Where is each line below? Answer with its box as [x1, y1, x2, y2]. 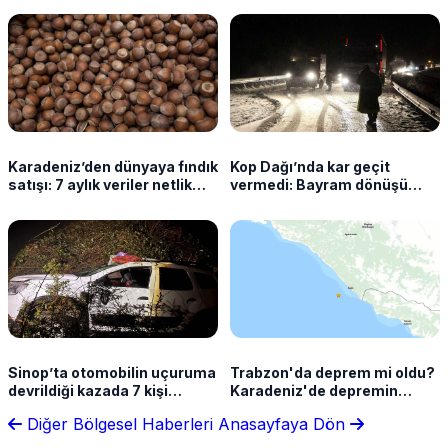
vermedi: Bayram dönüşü [230, 176, 408, 194]
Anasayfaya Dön [218, 414, 350, 435]
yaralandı [8, 400, 75, 418]
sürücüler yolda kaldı [230, 194, 379, 212]
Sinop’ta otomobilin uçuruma [8, 364, 216, 382]
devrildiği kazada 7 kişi [8, 382, 168, 400]
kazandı [8, 194, 64, 212]
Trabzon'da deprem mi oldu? [230, 364, 435, 382]
